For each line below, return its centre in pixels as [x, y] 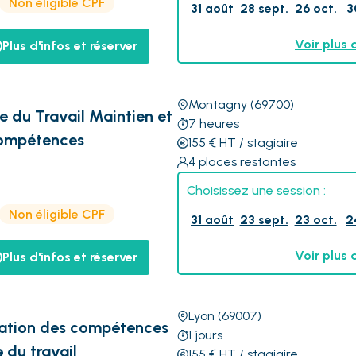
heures [219, 124]
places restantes [247, 162]
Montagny [217, 104]
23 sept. [264, 220]
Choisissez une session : [256, 190]
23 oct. [315, 220]
